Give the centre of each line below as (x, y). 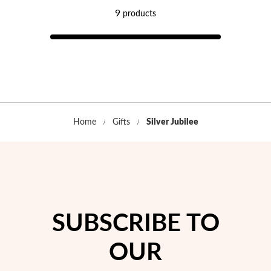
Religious (109, 156)
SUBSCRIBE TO (135, 224)
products (138, 14)
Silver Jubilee (172, 122)
